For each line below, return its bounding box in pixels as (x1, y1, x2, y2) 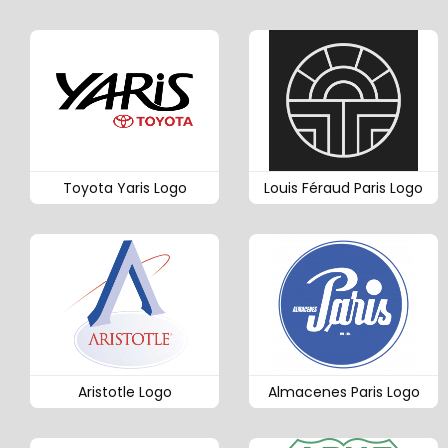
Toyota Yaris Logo (62, 177, 187, 198)
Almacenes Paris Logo (267, 382, 420, 403)
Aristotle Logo (77, 382, 172, 403)
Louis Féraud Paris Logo (264, 177, 423, 198)
